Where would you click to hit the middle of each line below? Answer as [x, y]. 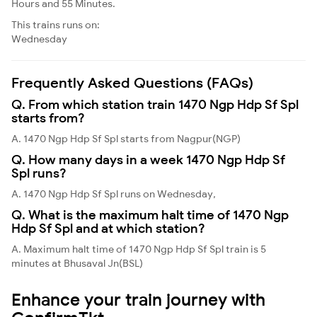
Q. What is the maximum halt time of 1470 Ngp [150, 214]
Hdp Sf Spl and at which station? [108, 228]
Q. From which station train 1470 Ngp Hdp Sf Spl [155, 104]
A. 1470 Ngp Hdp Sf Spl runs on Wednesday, [114, 194]
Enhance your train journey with [138, 299]
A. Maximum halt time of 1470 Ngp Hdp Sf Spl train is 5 [139, 249]
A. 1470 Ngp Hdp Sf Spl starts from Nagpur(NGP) [126, 138]
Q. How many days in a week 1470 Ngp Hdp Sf [148, 159]
